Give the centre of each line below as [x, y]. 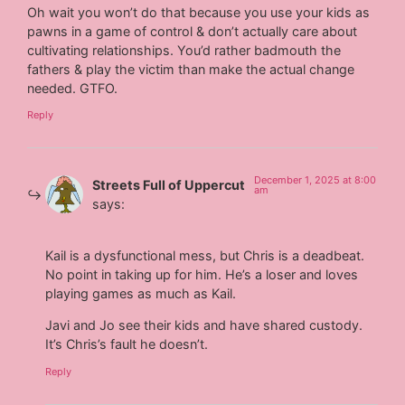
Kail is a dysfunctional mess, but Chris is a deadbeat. [205, 255]
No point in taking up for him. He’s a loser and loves [202, 274]
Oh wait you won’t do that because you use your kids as [199, 13]
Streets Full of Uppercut [169, 185]
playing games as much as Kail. [141, 293]
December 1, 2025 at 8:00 [316, 180]
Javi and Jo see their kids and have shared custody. [204, 325]
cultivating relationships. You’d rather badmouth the [184, 51]
